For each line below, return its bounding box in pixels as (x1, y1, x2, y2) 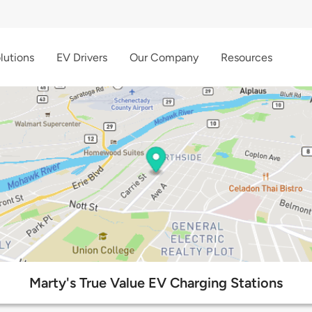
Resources (221, 50, 272, 64)
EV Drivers (56, 50, 107, 64)
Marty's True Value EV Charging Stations (29, 274, 283, 292)
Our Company (130, 50, 198, 64)
